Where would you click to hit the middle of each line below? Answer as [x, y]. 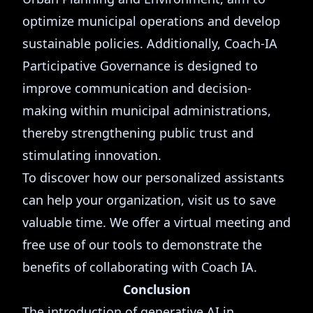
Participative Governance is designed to [140, 66]
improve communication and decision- [137, 88]
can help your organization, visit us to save [149, 200]
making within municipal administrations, [147, 110]
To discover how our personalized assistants [153, 177]
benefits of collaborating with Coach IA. [140, 267]
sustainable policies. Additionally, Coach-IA [150, 43]
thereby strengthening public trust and [138, 133]
